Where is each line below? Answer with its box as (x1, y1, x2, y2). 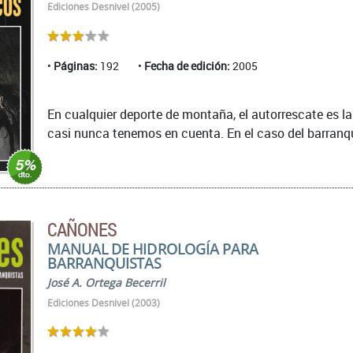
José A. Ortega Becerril (47, 275, 165, 291)
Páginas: (54, 58, 98, 74)
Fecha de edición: (144, 58, 230, 74)
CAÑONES (47, 217, 117, 243)
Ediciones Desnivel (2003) (47, 296, 160, 310)
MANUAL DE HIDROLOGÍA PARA (47, 239, 258, 259)
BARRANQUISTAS (47, 253, 162, 273)
